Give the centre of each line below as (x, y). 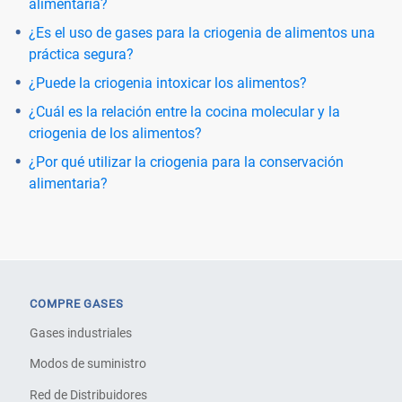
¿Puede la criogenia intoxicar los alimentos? (168, 83)
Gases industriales (81, 333)
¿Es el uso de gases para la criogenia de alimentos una (202, 32)
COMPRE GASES (77, 303)
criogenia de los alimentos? (115, 133)
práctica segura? (81, 54)
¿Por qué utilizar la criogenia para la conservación (186, 162)
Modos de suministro (88, 364)
